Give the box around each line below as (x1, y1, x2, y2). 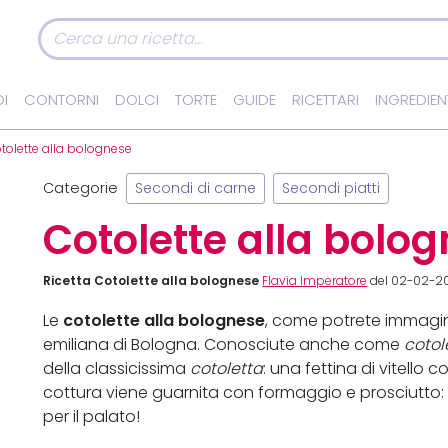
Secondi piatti (282, 180, 381, 198)
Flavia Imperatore (262, 274, 368, 289)
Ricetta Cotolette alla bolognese (43, 273, 260, 289)
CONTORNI (24, 91, 99, 109)
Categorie (43, 178, 119, 197)
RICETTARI (292, 91, 359, 109)
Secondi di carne (135, 180, 257, 198)
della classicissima (43, 359, 191, 379)
